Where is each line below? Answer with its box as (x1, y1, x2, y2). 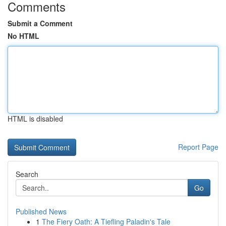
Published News (16, 206, 67, 216)
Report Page (178, 142, 218, 152)
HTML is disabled (8, 114, 63, 124)
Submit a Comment (8, 18, 73, 28)
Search (16, 169, 38, 179)
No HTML (8, 31, 39, 41)
